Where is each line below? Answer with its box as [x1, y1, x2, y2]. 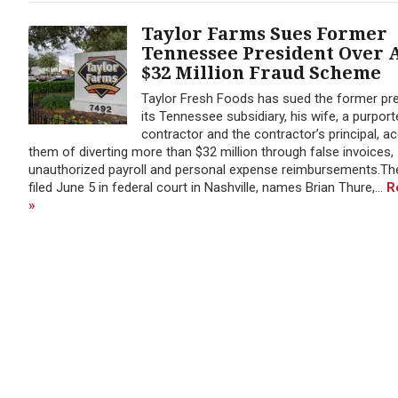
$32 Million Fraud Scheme [140, 62, 381, 84]
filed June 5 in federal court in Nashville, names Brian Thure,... [28, 179, 386, 195]
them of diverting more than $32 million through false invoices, [28, 144, 394, 160]
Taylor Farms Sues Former [140, 23, 387, 44]
